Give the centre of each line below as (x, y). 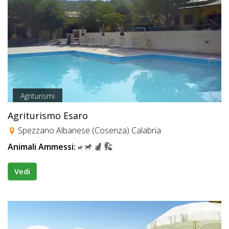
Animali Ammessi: (42, 146)
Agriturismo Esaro (48, 116)
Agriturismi (38, 96)
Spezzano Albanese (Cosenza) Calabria (88, 130)
